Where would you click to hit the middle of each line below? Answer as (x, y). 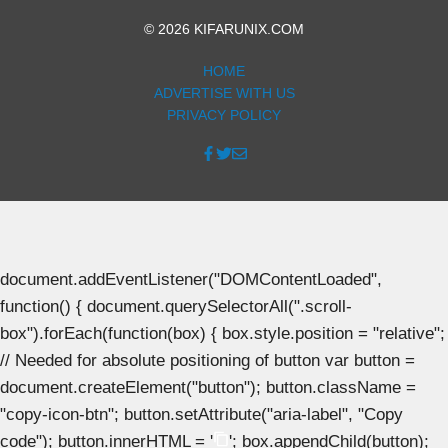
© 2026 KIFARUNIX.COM (224, 28)
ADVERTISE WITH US (224, 92)
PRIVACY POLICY (224, 114)
